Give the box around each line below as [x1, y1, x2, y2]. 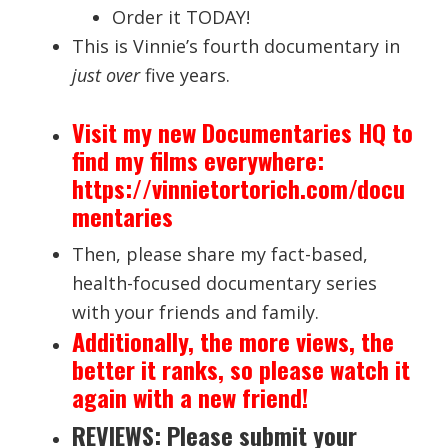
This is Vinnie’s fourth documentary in [72, 33, 401, 58]
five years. [145, 62, 231, 87]
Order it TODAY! [112, 4, 251, 29]
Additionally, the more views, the [72, 322, 395, 359]
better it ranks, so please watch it [72, 350, 411, 387]
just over [72, 62, 146, 87]
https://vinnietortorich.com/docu [72, 169, 406, 206]
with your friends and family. [72, 299, 320, 324]
